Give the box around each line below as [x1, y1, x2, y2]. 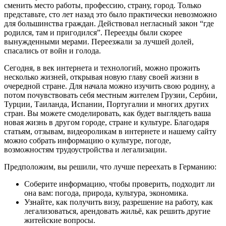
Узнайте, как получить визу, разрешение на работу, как [24, 197, 213, 206]
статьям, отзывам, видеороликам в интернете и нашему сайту [4, 127, 216, 136]
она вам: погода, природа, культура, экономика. [24, 188, 188, 197]
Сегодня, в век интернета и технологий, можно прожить [4, 63, 200, 72]
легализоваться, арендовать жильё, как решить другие [24, 206, 210, 215]
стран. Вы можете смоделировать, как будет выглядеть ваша [4, 108, 211, 118]
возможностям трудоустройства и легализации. [4, 145, 167, 154]
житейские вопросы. [24, 215, 95, 224]
